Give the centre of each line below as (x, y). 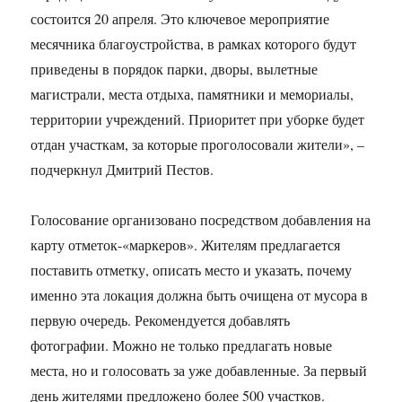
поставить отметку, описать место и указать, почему (192, 269)
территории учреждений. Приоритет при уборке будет (198, 118)
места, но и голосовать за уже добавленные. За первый (199, 370)
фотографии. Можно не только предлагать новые (182, 345)
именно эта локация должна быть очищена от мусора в (200, 294)
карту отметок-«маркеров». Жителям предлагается (186, 244)
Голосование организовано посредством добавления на (201, 219)
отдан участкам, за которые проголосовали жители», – (198, 144)
